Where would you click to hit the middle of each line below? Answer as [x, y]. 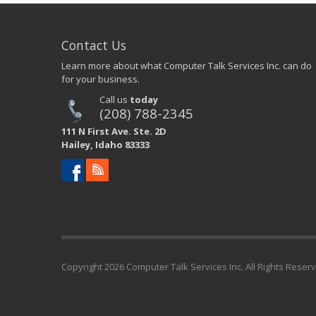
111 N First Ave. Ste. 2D [114, 131]
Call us [115, 99]
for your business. [101, 79]
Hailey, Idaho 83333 [105, 144]
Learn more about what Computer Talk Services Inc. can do [187, 65]
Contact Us [94, 45]
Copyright [83, 266]
